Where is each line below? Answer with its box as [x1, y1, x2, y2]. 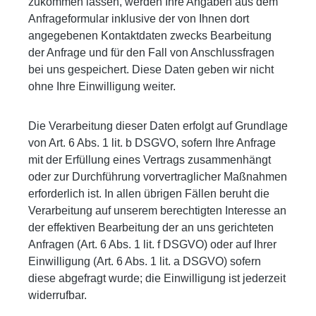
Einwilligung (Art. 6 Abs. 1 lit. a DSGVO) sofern [28, 255, 261, 267]
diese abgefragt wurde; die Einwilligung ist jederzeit [28, 272, 286, 284]
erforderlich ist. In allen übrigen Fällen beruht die [28, 187, 269, 200]
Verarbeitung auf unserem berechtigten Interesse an [28, 204, 286, 217]
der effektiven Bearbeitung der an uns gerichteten [28, 221, 274, 233]
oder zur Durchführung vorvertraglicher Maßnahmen [28, 170, 287, 183]
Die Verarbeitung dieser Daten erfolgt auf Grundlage [28, 119, 288, 132]
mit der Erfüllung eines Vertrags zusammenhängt [28, 153, 271, 166]
